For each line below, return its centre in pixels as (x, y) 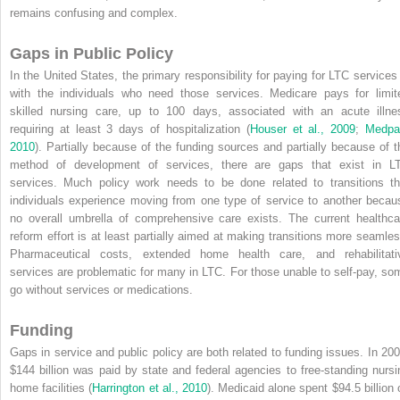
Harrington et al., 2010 (150, 387)
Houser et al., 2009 (303, 129)
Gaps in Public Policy (92, 53)
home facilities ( (51, 387)
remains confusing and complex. (94, 12)
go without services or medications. (101, 289)
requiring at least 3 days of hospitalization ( (130, 129)
